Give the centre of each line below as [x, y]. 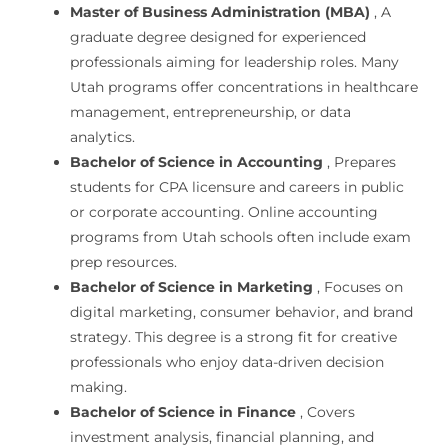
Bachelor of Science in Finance [182, 412]
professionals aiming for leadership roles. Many [234, 62]
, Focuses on [357, 287]
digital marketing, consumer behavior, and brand [241, 312]
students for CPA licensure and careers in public [236, 187]
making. [98, 387]
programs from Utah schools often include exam [240, 237]
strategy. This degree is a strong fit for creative [233, 337]
